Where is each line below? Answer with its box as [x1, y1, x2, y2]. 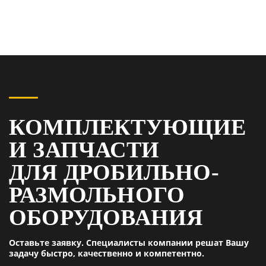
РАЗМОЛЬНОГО [9, 182, 185, 207]
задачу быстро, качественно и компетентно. [9, 247, 204, 259]
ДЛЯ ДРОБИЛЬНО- [9, 159, 219, 185]
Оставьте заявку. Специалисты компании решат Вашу [9, 236, 249, 248]
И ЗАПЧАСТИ [9, 137, 159, 162]
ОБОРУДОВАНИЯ [9, 204, 203, 230]
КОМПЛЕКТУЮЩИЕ [9, 114, 246, 140]
